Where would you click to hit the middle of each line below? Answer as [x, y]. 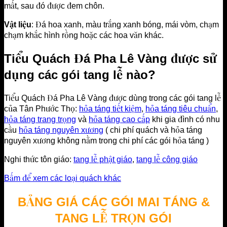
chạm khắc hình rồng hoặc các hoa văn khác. [84, 35]
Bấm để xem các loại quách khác [63, 178]
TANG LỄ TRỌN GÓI [113, 218]
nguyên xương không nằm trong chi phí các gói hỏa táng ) [106, 141]
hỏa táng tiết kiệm [110, 109]
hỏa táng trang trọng [40, 120]
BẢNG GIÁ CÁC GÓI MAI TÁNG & [113, 202]
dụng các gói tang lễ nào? [80, 75]
